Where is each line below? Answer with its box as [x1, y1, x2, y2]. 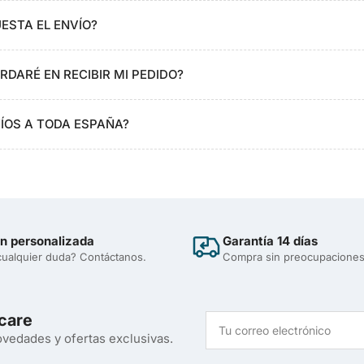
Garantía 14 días [223, 232, 318, 249]
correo [204, 326, 244, 342]
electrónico [204, 341, 271, 357]
